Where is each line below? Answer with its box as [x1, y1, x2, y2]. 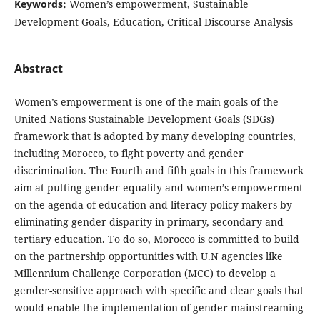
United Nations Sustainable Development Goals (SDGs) [14, 112, 274, 126]
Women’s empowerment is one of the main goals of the [14, 95, 279, 109]
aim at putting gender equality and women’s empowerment [14, 181, 303, 195]
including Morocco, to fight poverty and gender [14, 146, 244, 161]
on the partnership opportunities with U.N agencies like [14, 249, 283, 264]
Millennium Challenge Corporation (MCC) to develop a [14, 266, 276, 281]
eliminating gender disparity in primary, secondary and [14, 215, 284, 229]
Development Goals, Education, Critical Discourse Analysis [14, 14, 293, 29]
